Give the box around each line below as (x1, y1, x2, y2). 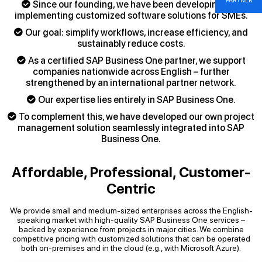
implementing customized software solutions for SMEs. (14, 10, 248, 21)
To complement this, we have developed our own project (19, 111, 254, 122)
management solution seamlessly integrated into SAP (18, 122, 244, 133)
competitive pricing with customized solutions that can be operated (12, 234, 250, 243)
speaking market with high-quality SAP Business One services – (17, 215, 245, 225)
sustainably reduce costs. (77, 38, 185, 49)
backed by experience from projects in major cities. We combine (18, 225, 244, 234)
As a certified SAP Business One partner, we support (27, 55, 246, 66)
